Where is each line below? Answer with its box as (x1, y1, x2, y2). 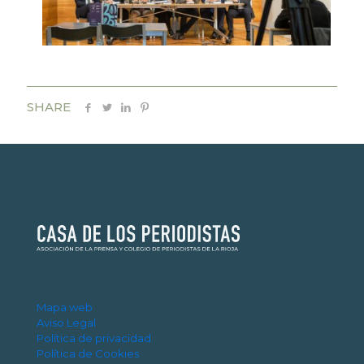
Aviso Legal (37, 315, 96, 329)
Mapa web (37, 300, 93, 314)
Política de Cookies (37, 346, 139, 360)
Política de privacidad (37, 331, 151, 344)
